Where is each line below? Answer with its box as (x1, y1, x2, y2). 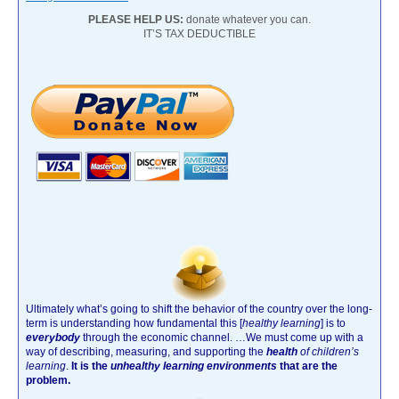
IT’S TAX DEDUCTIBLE (143, 27, 256, 40)
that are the (277, 359, 338, 372)
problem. (26, 373, 70, 387)
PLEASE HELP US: (88, 12, 183, 26)
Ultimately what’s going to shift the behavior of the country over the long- (26, 302, 372, 315)
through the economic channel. (83, 330, 235, 344)
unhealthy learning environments (110, 359, 277, 372)
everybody (26, 330, 80, 344)
